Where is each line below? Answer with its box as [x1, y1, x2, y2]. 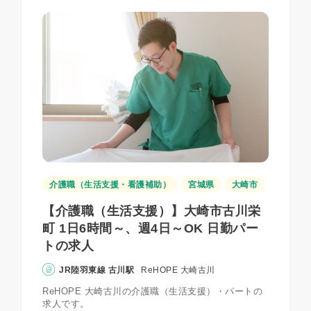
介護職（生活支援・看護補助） [49, 180, 171, 190]
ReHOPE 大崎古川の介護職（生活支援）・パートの [42, 286, 262, 297]
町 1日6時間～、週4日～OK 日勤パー [42, 221, 258, 236]
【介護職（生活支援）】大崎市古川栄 [42, 204, 261, 219]
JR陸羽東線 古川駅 [59, 265, 134, 276]
